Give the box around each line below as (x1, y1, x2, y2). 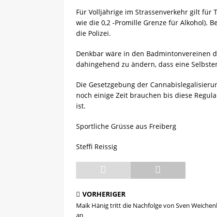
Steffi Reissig (76, 142, 117, 151)
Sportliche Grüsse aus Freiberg (76, 122, 176, 131)
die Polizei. (76, 29, 111, 38)
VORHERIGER (82, 189, 125, 199)
